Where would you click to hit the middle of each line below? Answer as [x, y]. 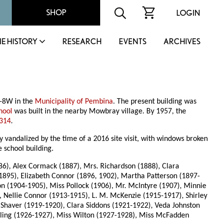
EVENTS [133, 41]
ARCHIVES [182, 41]
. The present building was [155, 102]
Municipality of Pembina [74, 102]
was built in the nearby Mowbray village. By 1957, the [99, 112]
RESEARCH [82, 41]
